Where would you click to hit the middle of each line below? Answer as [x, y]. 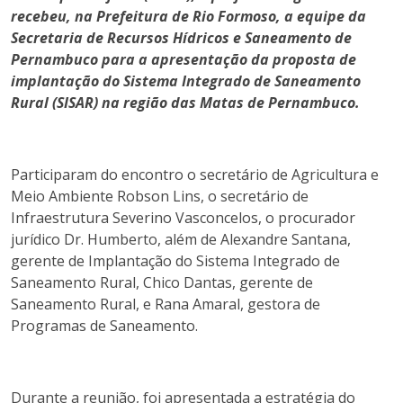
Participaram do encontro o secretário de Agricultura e [195, 175]
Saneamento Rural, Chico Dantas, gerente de [162, 282]
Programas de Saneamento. [104, 326]
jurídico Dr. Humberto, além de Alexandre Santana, [181, 239]
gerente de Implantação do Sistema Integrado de [175, 261]
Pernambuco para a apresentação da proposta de [184, 59]
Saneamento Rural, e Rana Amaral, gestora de [166, 304]
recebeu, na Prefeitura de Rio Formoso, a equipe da [188, 16]
